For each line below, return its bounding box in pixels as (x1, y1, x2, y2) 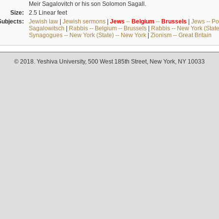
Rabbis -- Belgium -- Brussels (68, 24, 147, 32)
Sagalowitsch (28, 24, 65, 32)
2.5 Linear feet (28, 9, 67, 16)
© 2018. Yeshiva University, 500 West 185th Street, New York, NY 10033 (14, 58, 205, 66)
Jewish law (28, 18, 58, 25)
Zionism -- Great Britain (150, 31, 212, 39)
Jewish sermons (62, 18, 106, 25)
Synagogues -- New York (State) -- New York (28, 31, 146, 39)
